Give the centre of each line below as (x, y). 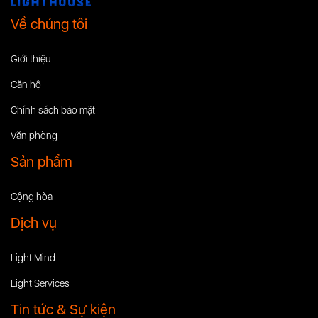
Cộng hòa (32, 196)
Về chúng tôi (49, 24)
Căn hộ (26, 84)
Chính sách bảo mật (53, 110)
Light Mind (33, 257)
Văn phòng (34, 135)
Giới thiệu (31, 59)
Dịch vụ (34, 223)
